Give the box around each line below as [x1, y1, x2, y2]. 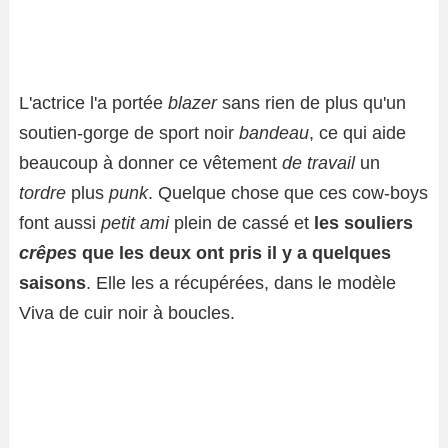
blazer [168, 93, 217, 114]
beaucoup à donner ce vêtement [19, 153, 282, 174]
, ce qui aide [309, 123, 406, 144]
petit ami [101, 213, 169, 234]
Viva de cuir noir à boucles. [19, 303, 235, 324]
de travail [282, 153, 355, 174]
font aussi [19, 213, 101, 234]
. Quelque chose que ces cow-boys [148, 183, 428, 204]
